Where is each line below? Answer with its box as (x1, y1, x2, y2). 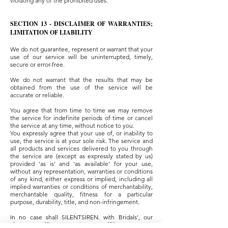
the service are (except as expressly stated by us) (10, 152, 153, 160)
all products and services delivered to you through (10, 145, 153, 153)
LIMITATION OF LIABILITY (10, 28, 93, 37)
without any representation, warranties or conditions (10, 167, 153, 176)
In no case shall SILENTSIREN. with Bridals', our (10, 213, 153, 221)
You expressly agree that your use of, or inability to (10, 129, 153, 137)
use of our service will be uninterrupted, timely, (10, 53, 153, 61)
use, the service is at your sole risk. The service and (10, 137, 153, 145)
